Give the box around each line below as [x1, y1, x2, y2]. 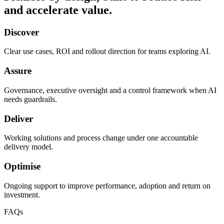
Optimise [4, 160, 40, 171]
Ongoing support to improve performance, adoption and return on [4, 181, 210, 190]
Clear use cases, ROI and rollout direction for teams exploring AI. [4, 47, 210, 56]
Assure [4, 65, 31, 76]
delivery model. [4, 142, 53, 151]
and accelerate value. [4, 3, 112, 16]
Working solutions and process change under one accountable [4, 133, 198, 142]
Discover [4, 26, 39, 37]
